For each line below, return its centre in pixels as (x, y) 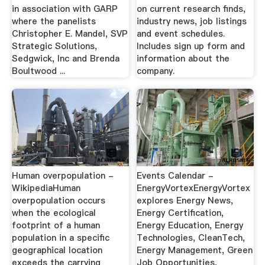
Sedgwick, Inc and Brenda (65, 58)
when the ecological (54, 213)
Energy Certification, (180, 213)
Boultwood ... (38, 71)
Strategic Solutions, (54, 46)
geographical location (57, 250)
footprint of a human (56, 225)
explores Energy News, (185, 201)
